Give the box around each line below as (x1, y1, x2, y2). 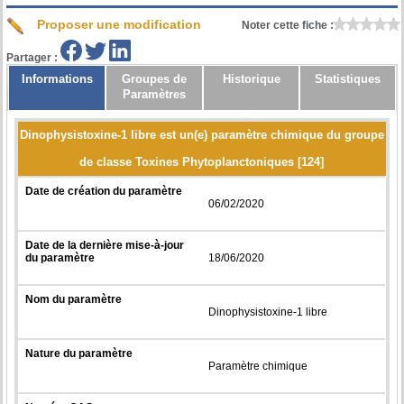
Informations (21, 72, 93, 87)
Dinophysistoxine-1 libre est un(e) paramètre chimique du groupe (19, 127, 384, 142)
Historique (222, 72, 280, 87)
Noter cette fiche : (241, 18, 334, 32)
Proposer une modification (33, 17, 202, 32)
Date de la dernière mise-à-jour (25, 238, 185, 252)
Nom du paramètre (25, 292, 123, 306)
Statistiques (315, 72, 381, 87)
